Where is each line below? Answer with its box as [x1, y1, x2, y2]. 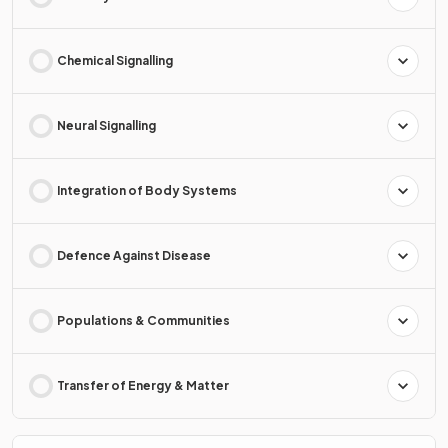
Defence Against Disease [57, 247, 211, 263]
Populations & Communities [57, 312, 230, 328]
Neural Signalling [57, 117, 156, 133]
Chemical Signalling [57, 52, 173, 68]
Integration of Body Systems [57, 182, 237, 198]
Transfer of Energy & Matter [57, 377, 229, 393]
